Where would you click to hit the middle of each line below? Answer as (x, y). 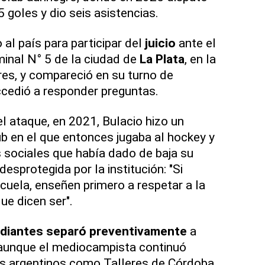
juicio (160, 43)
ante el (195, 43)
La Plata (162, 59)
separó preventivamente (116, 231)
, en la (200, 59)
